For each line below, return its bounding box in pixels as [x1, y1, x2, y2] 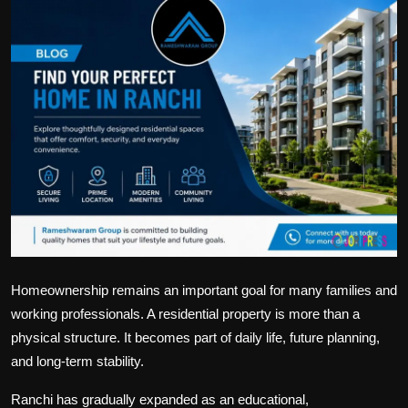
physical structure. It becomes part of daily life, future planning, [11, 330, 380, 346]
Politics [14, 5, 63, 23]
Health [14, 94, 55, 112]
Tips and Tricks [14, 138, 110, 157]
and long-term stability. [11, 353, 144, 370]
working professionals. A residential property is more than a [11, 306, 360, 322]
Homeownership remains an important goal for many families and [11, 282, 397, 299]
